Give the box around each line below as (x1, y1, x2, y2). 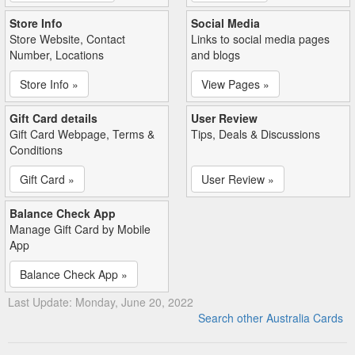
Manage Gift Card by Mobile (10, 220, 151, 237)
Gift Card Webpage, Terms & (10, 125, 155, 142)
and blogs (191, 46, 240, 63)
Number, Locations (10, 46, 104, 63)
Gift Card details (10, 109, 97, 126)
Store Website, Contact (10, 30, 125, 47)
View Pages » (201, 75, 269, 92)
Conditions (10, 141, 63, 158)
